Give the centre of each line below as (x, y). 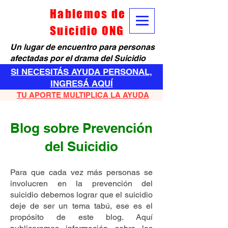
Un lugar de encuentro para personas (82, 47)
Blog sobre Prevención (81, 128)
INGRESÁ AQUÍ (81, 83)
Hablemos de (88, 14)
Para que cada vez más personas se (81, 172)
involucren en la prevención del (81, 183)
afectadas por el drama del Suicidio (78, 58)
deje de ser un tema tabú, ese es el (81, 206)
